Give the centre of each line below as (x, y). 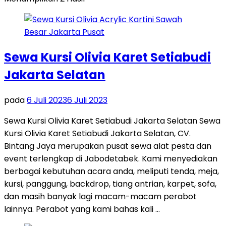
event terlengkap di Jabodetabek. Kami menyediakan (111, 158)
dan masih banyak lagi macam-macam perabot (100, 196)
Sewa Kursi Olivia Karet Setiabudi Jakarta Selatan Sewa (112, 121)
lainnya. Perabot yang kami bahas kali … (82, 209)
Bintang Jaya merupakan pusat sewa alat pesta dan (108, 146)
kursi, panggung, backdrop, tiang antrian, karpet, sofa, (110, 184)
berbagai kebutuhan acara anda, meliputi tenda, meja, (111, 171)
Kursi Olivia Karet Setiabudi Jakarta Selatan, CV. (97, 133)
